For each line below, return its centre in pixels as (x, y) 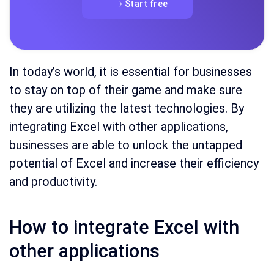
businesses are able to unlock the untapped (126, 145)
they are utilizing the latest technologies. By (127, 109)
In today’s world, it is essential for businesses (131, 72)
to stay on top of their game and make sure (126, 90)
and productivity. (53, 182)
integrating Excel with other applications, (119, 127)
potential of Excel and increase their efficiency (134, 164)
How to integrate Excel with (124, 228)
